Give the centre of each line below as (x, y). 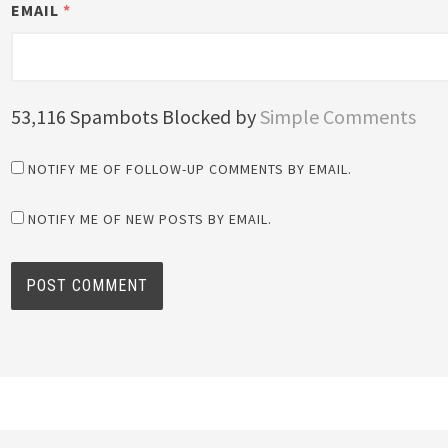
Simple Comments (338, 117)
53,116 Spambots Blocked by (136, 117)
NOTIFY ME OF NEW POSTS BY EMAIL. (150, 219)
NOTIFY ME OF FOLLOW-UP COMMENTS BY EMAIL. (190, 169)
